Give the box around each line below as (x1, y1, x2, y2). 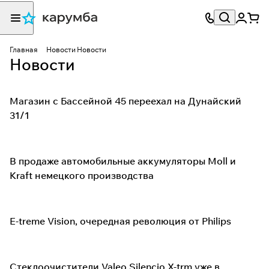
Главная (10, 45, 38, 54)
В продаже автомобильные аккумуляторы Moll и (10, 155, 236, 167)
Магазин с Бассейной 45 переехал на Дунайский (10, 95, 241, 107)
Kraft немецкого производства (10, 169, 154, 181)
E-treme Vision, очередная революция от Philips (10, 215, 231, 227)
